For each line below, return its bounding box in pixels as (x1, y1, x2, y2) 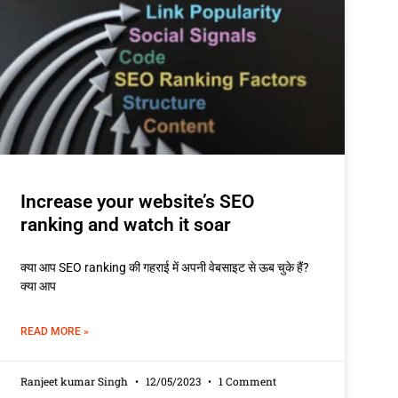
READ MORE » (20, 324, 90, 338)
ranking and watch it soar (20, 213, 232, 235)
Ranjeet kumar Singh (20, 373, 131, 388)
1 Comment (216, 373, 277, 388)
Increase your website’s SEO (20, 190, 255, 212)
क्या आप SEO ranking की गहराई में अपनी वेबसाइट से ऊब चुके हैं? (20, 259, 310, 275)
